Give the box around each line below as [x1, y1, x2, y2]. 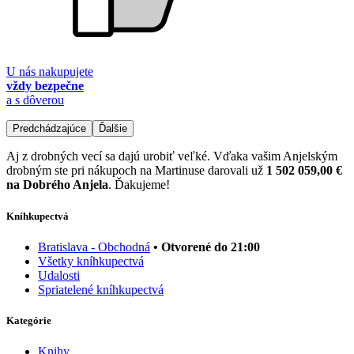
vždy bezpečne [6, 79, 84, 93]
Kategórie [6, 314, 51, 326]
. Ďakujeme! [108, 178, 170, 192]
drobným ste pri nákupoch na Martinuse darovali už [6, 164, 266, 178]
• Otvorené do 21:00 [153, 239, 260, 254]
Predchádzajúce [13, 122, 86, 135]
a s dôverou [6, 93, 64, 107]
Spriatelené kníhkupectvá [38, 282, 164, 296]
